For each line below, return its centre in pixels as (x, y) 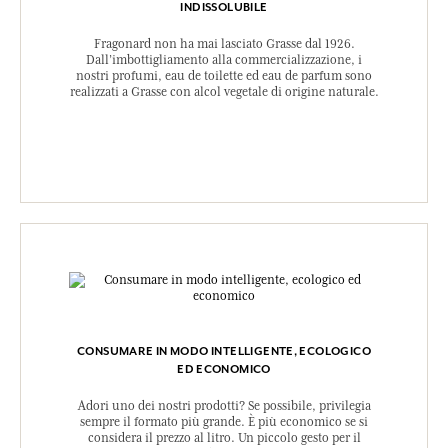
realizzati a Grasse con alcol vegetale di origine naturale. (224, 92)
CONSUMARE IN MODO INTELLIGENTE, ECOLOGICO (224, 351)
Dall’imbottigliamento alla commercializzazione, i (224, 60)
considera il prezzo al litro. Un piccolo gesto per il (224, 438)
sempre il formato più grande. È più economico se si (224, 422)
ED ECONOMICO (224, 369)
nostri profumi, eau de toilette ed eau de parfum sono (224, 76)
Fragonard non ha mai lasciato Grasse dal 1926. (224, 44)
